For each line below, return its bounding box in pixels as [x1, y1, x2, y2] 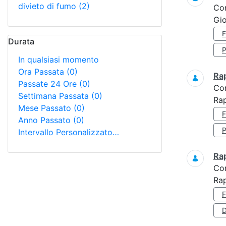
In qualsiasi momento [18, 54, 99, 65]
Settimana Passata [18, 91, 91, 101]
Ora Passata [18, 67, 67, 77]
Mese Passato [18, 103, 74, 113]
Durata [8, 36, 34, 46]
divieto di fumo [18, 1, 79, 11]
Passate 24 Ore [18, 79, 79, 89]
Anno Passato [18, 115, 73, 125]
